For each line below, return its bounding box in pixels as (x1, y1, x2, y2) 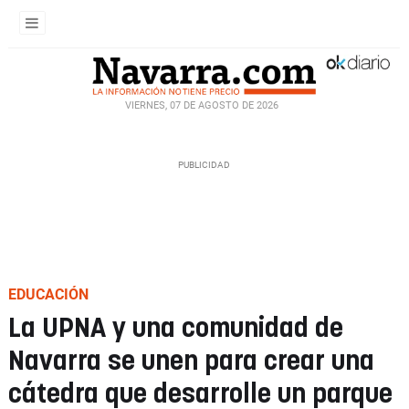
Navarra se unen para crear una (8, 349, 374, 375)
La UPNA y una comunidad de (8, 316, 343, 342)
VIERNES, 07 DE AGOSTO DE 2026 (125, 99, 278, 111)
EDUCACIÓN (8, 286, 89, 303)
